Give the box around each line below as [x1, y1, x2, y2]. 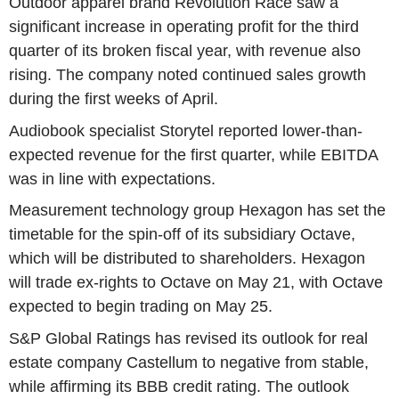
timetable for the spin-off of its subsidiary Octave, [9, 225, 355, 244]
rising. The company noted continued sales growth [9, 65, 366, 84]
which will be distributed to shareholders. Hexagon [9, 249, 365, 268]
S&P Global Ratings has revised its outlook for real [9, 329, 368, 347]
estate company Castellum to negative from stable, [9, 353, 369, 371]
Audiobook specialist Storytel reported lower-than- [9, 121, 362, 140]
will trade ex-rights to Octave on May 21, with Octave [9, 273, 383, 292]
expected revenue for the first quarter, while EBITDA [9, 145, 378, 164]
